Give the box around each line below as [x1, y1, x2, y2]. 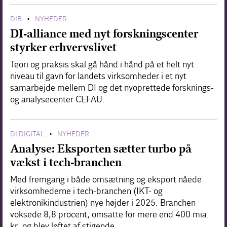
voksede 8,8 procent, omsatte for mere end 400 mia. [10, 209, 209, 220]
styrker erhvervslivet [10, 40, 117, 54]
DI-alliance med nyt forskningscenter [10, 26, 198, 41]
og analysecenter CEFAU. [10, 94, 105, 105]
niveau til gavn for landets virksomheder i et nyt [10, 70, 186, 82]
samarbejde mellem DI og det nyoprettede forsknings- [10, 82, 214, 93]
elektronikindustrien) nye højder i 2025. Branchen [10, 197, 196, 208]
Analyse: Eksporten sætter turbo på [10, 141, 192, 156]
